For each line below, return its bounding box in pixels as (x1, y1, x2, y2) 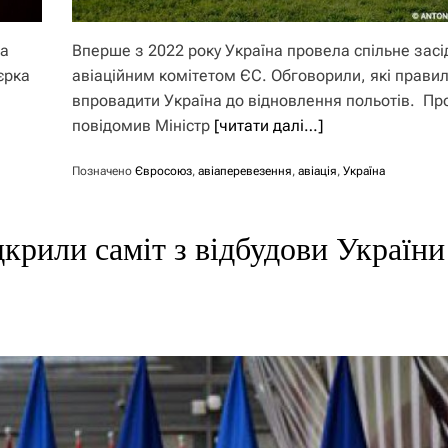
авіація (298, 164, 338, 178)
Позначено (72, 164, 136, 178)
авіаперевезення (198, 164, 293, 178)
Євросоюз (135, 164, 193, 178)
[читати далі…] (214, 116, 324, 135)
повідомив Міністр (72, 116, 215, 135)
